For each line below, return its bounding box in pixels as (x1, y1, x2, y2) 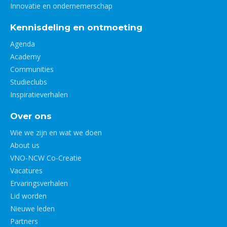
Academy (10, 52, 41, 61)
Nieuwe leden (10, 204, 55, 213)
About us (10, 140, 40, 150)
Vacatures (10, 166, 43, 175)
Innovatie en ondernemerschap (10, 1, 112, 11)
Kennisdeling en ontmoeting (10, 22, 142, 32)
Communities (10, 64, 54, 74)
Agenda (10, 39, 35, 49)
